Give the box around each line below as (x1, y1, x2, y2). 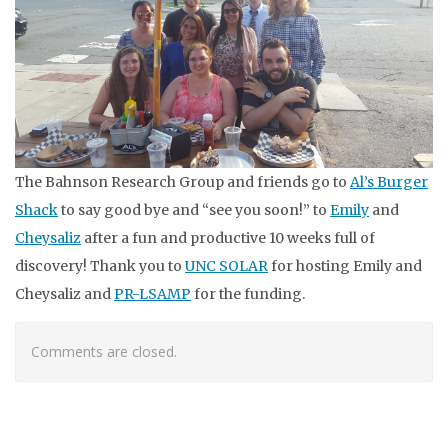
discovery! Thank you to (15, 257, 185, 276)
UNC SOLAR (185, 257, 268, 276)
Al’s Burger (350, 173, 428, 192)
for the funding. (191, 285, 305, 304)
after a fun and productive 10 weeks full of (81, 229, 375, 248)
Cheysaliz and (15, 285, 114, 304)
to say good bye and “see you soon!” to (58, 201, 330, 220)
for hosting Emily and (268, 257, 422, 276)
